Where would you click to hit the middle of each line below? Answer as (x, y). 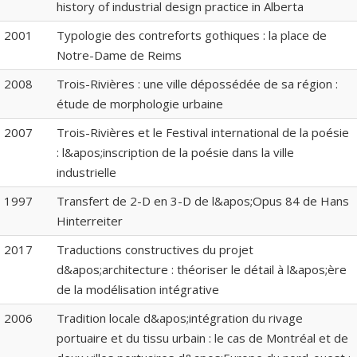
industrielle (86, 172)
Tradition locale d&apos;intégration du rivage (180, 318)
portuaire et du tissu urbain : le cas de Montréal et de (202, 337)
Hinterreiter (90, 220)
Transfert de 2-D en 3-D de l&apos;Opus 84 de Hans (203, 200)
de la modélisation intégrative (138, 289)
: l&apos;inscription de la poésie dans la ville (175, 152)
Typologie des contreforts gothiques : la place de (192, 35)
